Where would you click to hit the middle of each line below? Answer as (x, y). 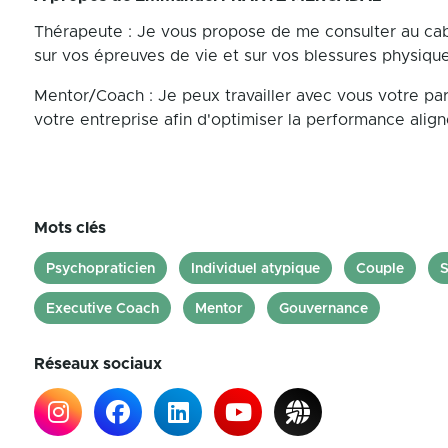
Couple (380, 269)
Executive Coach (102, 309)
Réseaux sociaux (98, 364)
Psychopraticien (100, 269)
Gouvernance (323, 309)
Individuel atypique (255, 269)
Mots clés (70, 228)
